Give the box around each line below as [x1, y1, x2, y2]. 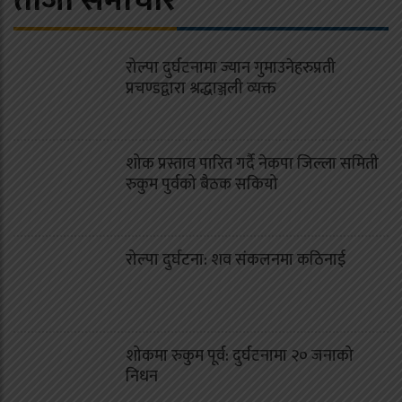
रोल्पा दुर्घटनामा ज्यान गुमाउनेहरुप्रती [126, 54, 336, 82]
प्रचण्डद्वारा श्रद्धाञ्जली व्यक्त [126, 74, 276, 102]
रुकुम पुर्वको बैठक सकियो [126, 170, 278, 198]
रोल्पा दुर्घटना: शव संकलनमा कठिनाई [126, 246, 345, 274]
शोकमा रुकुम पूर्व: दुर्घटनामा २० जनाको [126, 342, 354, 370]
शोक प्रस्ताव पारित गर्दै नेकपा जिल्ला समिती [126, 150, 379, 178]
